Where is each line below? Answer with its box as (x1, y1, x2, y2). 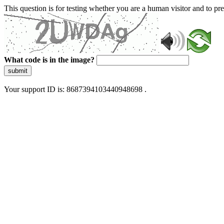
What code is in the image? (4, 55, 94, 64)
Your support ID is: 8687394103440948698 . (4, 85, 146, 93)
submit (8, 67, 27, 74)
